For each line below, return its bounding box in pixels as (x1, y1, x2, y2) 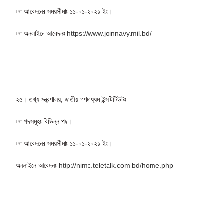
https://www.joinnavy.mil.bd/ (67, 29, 152, 37)
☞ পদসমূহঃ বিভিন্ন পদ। (16, 117, 72, 125)
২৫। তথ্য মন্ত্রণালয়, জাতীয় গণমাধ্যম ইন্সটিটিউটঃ (16, 95, 127, 103)
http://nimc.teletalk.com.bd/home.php (59, 161, 174, 169)
